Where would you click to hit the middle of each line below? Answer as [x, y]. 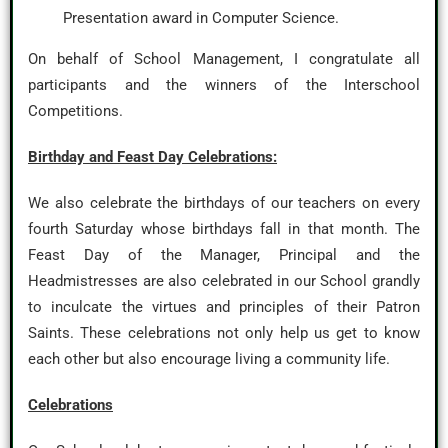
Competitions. [75, 111]
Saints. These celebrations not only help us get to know [224, 333]
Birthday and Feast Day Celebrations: [152, 157]
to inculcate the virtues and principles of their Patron [224, 307]
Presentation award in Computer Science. [201, 18]
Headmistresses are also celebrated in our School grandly [224, 281]
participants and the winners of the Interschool [224, 85]
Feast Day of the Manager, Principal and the [224, 255]
